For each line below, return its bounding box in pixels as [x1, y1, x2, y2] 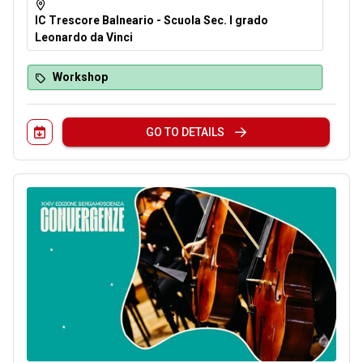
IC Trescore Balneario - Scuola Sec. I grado [35, 14, 268, 28]
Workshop [53, 70, 108, 84]
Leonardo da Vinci [35, 31, 133, 45]
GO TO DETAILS [145, 126, 224, 139]
